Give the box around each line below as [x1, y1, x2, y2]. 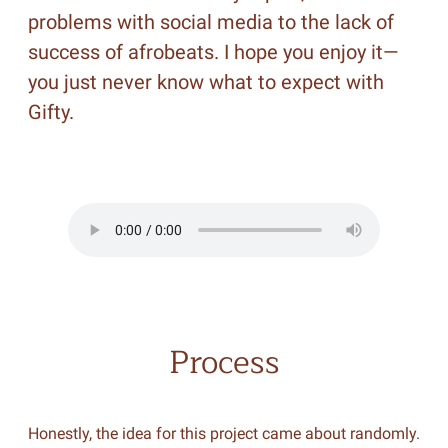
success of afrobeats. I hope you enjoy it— [27, 40, 399, 64]
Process [168, 336, 280, 389]
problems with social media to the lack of [27, 10, 394, 34]
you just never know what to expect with [27, 70, 384, 94]
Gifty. [27, 100, 74, 124]
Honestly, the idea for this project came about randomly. [27, 424, 420, 443]
